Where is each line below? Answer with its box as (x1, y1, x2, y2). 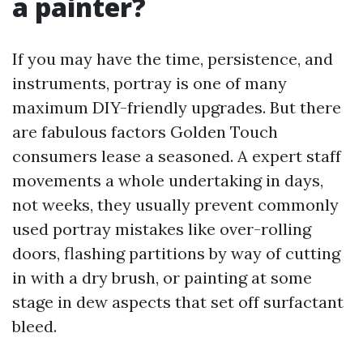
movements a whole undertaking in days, (12, 170, 323, 190)
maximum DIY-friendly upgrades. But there (12, 97, 341, 117)
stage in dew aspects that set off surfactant (12, 292, 344, 312)
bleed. (12, 316, 57, 336)
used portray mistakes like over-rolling (12, 219, 311, 239)
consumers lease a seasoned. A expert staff (12, 146, 341, 166)
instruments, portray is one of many (12, 73, 287, 93)
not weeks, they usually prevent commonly (12, 194, 339, 215)
